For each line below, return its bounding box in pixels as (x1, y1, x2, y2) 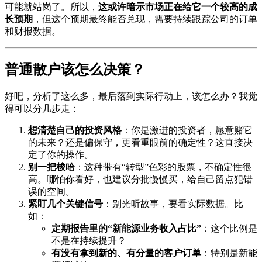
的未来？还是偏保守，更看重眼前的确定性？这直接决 (28, 137, 253, 147)
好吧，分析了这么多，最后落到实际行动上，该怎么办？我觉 (5, 91, 257, 101)
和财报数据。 (5, 26, 61, 36)
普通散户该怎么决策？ (5, 61, 145, 77)
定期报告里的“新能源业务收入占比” (51, 223, 201, 233)
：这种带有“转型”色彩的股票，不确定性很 (75, 161, 251, 172)
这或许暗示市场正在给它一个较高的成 (98, 2, 257, 12)
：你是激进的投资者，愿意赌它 (122, 125, 253, 135)
